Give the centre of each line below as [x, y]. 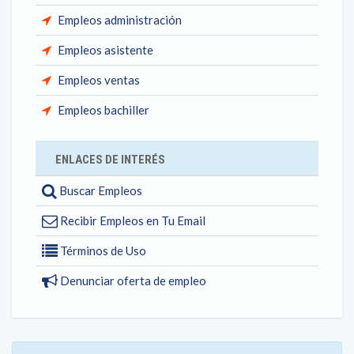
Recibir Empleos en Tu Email [132, 220]
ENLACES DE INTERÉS [110, 160]
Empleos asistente [105, 50]
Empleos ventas [99, 80]
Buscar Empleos [100, 190]
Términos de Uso [102, 250]
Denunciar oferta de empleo [132, 281]
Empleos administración [120, 20]
